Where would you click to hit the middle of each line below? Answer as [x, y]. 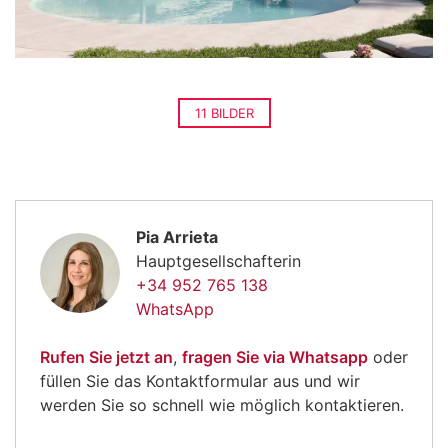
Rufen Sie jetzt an [106, 356]
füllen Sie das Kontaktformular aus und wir [200, 380]
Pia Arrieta [177, 236]
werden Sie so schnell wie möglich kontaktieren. [222, 404]
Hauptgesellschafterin [218, 260]
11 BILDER [224, 112]
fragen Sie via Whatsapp [275, 356]
